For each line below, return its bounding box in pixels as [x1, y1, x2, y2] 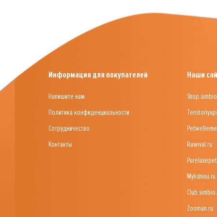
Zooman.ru [187, 203, 213, 213]
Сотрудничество [48, 124, 90, 133]
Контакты [48, 139, 72, 149]
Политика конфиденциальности [48, 108, 129, 117]
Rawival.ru [187, 139, 212, 149]
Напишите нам [48, 92, 85, 101]
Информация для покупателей [48, 69, 148, 80]
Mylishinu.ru [187, 171, 216, 181]
